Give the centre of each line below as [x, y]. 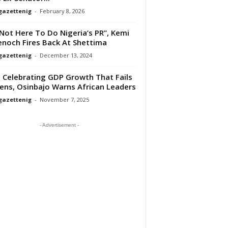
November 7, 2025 [64, 99]
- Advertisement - [59, 125]
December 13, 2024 [66, 55]
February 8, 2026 [62, 11]
